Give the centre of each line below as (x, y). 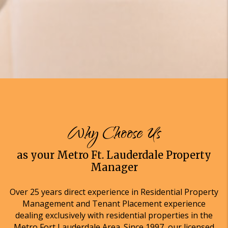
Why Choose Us (114, 135)
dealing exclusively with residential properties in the (114, 215)
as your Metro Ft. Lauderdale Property (114, 155)
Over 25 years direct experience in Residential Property (114, 192)
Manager (114, 167)
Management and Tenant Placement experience (114, 204)
